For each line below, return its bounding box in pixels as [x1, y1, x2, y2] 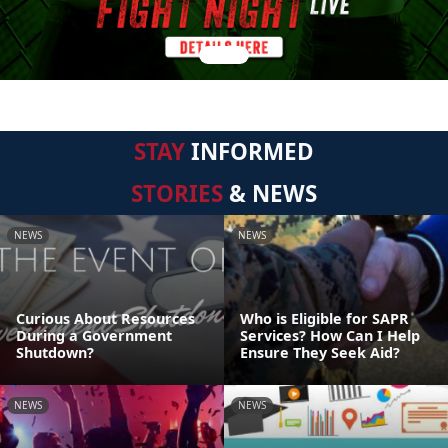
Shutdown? [16, 343, 94, 362]
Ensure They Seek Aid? [240, 343, 400, 362]
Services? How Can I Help [240, 326, 420, 345]
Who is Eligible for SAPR [240, 309, 409, 328]
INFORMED [185, 136, 314, 167]
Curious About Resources [16, 309, 195, 328]
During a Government [16, 326, 172, 345]
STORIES [131, 178, 223, 209]
